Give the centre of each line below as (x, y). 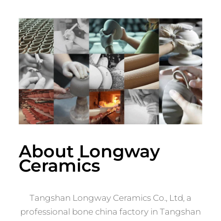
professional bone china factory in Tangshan (110, 212)
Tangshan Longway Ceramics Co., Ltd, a (110, 198)
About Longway (89, 151)
